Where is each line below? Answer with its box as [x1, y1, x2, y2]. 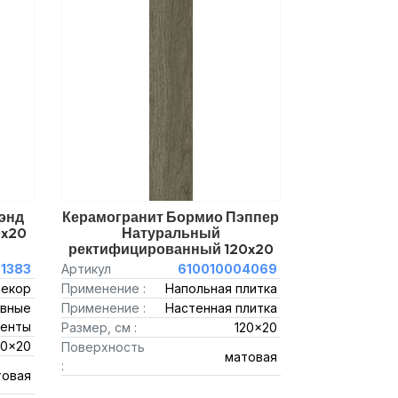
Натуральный [121, 224, 220, 242]
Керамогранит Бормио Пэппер [62, 208, 280, 226]
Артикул [60, 261, 111, 276]
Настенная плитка [165, 300, 277, 315]
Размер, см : [60, 320, 137, 335]
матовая [225, 348, 277, 364]
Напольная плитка [165, 281, 277, 296]
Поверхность [60, 339, 145, 354]
